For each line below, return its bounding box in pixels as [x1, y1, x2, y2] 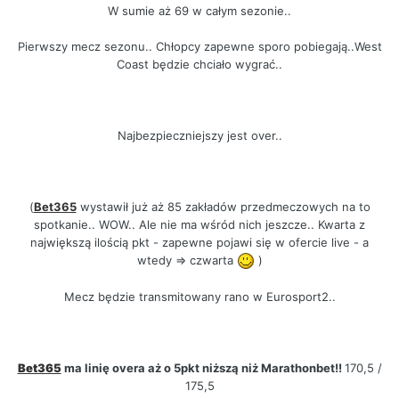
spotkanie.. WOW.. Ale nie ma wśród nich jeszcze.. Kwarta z [34, 216, 365, 232]
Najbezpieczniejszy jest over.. [117, 127, 282, 142]
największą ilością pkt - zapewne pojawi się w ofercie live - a [30, 234, 369, 249]
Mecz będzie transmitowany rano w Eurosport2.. [63, 289, 336, 305]
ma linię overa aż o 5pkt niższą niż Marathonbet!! [61, 361, 345, 376]
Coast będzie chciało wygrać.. [117, 56, 282, 71]
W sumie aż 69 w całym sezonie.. [108, 3, 291, 18]
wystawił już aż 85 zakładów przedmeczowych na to [76, 199, 370, 214]
